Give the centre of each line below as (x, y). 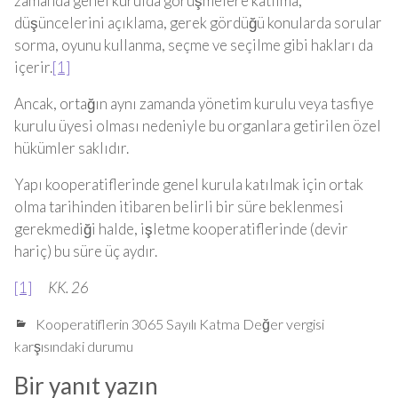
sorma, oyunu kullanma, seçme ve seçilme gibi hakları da (194, 45)
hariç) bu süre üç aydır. (86, 251)
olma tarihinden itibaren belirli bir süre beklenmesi (179, 207)
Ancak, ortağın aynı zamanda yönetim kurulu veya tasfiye (194, 103)
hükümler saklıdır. (72, 148)
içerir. (33, 67)
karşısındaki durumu (74, 346)
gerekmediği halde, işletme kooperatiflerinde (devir (181, 229)
